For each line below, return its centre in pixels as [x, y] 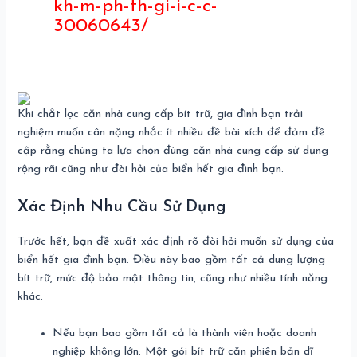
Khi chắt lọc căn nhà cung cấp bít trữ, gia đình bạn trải [161, 115]
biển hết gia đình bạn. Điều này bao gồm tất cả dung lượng [172, 260]
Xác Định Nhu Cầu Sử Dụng [122, 207]
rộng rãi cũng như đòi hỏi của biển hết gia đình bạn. [151, 170]
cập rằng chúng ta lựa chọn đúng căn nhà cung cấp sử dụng [173, 151]
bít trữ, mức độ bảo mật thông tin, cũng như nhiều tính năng [173, 278]
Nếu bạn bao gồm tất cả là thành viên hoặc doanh [185, 333]
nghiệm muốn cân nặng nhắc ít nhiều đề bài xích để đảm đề [172, 133]
